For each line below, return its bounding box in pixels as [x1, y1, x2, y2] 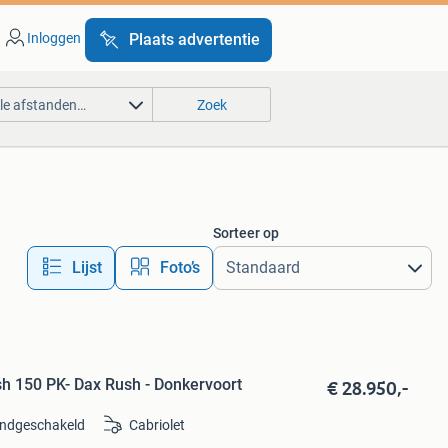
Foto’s [159, 258, 200, 277]
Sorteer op [212, 225, 279, 241]
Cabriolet [129, 417, 186, 434]
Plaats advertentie [128, 30, 260, 49]
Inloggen [26, 30, 81, 46]
